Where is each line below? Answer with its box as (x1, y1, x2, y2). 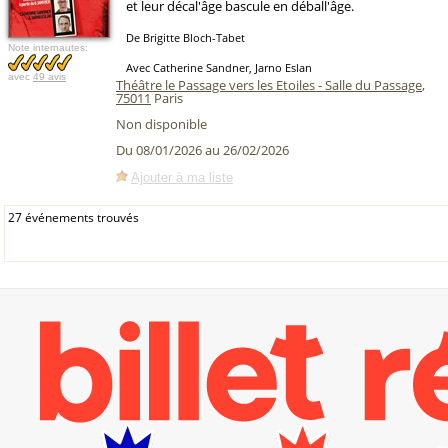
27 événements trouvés (8, 209, 139, 226)
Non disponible (116, 115, 207, 133)
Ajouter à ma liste (131, 169, 233, 185)
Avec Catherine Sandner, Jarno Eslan (126, 60, 312, 75)
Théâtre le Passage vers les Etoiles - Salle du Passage (116, 76, 422, 94)
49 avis (33, 71, 66, 82)
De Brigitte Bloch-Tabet (126, 30, 245, 45)
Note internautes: (8, 42, 88, 53)
